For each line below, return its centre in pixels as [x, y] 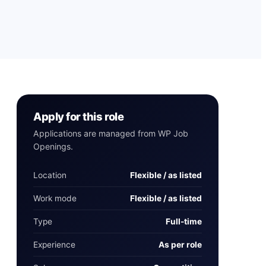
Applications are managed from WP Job [111, 133]
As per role [180, 244]
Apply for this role [79, 116]
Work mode [55, 198]
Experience [54, 244]
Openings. [53, 146]
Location [50, 175]
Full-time [184, 221]
